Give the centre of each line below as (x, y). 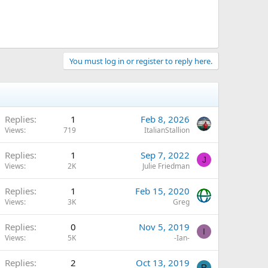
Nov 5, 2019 (164, 226)
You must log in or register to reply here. (141, 61)
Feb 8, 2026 (165, 119)
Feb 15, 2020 (162, 191)
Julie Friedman (166, 166)
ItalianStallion (167, 130)
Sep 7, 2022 (165, 155)
